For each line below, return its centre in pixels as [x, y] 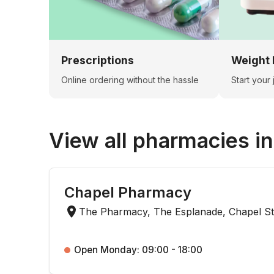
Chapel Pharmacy [128, 192]
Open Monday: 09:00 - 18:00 [138, 250]
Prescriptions [98, 60]
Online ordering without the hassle [130, 80]
